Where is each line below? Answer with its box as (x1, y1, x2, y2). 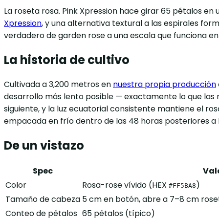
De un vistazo (4, 137, 84, 153)
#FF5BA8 (169, 182, 196, 190)
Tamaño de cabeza (5, 194, 80, 205)
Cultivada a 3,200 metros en (4, 78, 113, 90)
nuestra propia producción (113, 78, 216, 90)
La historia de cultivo (4, 51, 130, 68)
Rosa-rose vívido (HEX (82, 179, 169, 191)
